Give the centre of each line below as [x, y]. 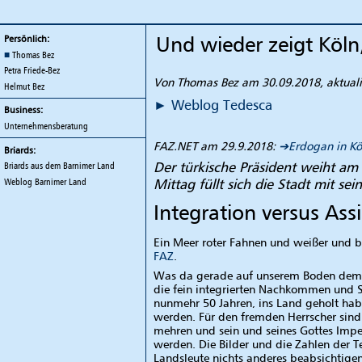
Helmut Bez [24, 86]
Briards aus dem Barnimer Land [59, 166]
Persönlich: [27, 38]
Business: [23, 110]
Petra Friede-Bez [32, 71]
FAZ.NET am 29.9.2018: [216, 146]
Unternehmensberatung [46, 126]
